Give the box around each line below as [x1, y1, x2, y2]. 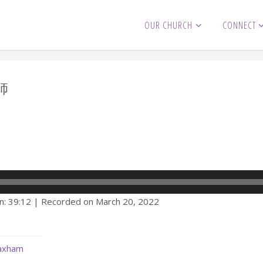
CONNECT [222, 19, 256, 32]
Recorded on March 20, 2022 [41, 195, 160, 207]
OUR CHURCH [144, 19, 193, 32]
